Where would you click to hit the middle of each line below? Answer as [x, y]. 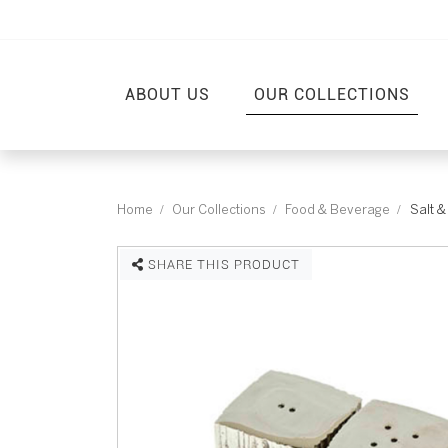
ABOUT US [167, 94]
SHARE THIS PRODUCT [222, 264]
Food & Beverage [338, 209]
